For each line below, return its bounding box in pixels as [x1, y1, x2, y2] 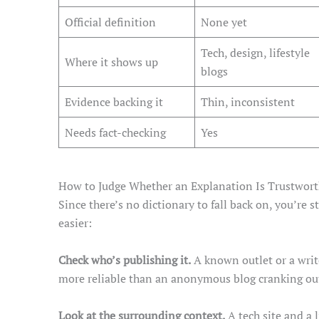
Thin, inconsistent [201, 94, 295, 110]
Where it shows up [65, 54, 158, 70]
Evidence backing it [65, 94, 163, 110]
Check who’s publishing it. [58, 252, 191, 268]
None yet [201, 14, 247, 31]
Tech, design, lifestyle [201, 45, 310, 61]
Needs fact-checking [65, 125, 166, 141]
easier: [58, 215, 92, 231]
